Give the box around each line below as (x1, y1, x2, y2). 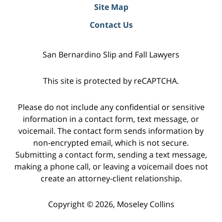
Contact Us (89, 19, 133, 30)
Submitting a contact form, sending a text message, (15, 149, 207, 160)
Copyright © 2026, (48, 199, 117, 210)
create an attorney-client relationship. (40, 172, 182, 184)
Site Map (94, 1, 128, 12)
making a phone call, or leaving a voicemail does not (14, 161, 208, 172)
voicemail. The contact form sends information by (18, 125, 204, 136)
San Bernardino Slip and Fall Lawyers (43, 49, 179, 60)
